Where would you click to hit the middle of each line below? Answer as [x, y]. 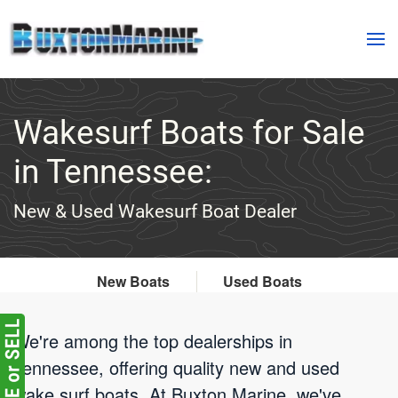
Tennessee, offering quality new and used [176, 367]
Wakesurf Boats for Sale [189, 133]
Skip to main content [104, 50]
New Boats [133, 281]
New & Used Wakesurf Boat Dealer [155, 211]
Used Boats [262, 281]
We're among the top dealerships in [153, 341]
